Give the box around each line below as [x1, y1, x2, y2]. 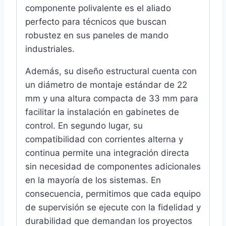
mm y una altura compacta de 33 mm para [25, 93, 198, 103]
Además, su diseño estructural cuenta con [25, 66, 197, 76]
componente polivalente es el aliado [25, 3, 171, 13]
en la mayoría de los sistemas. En [25, 175, 161, 185]
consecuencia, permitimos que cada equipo [25, 188, 201, 199]
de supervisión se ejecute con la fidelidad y [25, 202, 201, 212]
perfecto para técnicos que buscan [25, 16, 166, 27]
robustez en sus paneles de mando [25, 30, 168, 40]
